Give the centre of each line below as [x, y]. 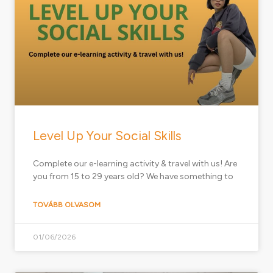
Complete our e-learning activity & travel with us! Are [135, 164]
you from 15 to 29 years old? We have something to [133, 177]
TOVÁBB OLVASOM [67, 205]
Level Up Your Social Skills [107, 136]
